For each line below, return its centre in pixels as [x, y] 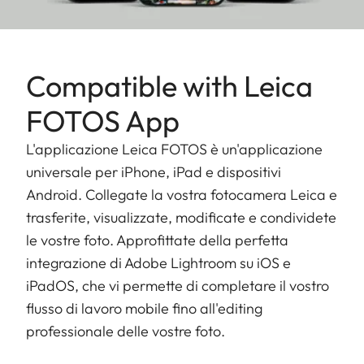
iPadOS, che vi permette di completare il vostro [178, 286]
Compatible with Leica [169, 86]
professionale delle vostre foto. [126, 331]
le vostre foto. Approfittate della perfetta [157, 240]
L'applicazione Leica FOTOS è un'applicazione [174, 149]
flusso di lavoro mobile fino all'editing [144, 309]
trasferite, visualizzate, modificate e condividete [181, 218]
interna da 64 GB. [75, 12]
